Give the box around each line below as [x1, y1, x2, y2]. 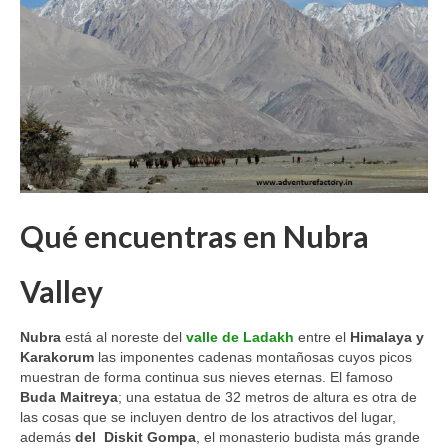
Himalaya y [350, 328, 424, 345]
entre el [294, 328, 350, 345]
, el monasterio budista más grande [196, 428, 420, 445]
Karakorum [20, 348, 94, 365]
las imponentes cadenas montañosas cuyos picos [94, 348, 412, 365]
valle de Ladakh [186, 328, 294, 345]
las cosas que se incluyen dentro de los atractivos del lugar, [20, 408, 396, 425]
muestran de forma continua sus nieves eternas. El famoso [20, 368, 393, 385]
